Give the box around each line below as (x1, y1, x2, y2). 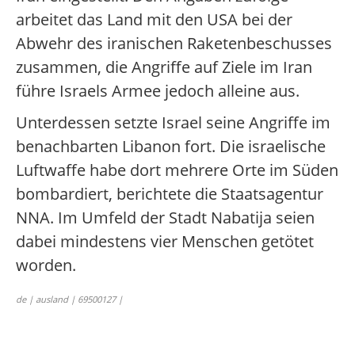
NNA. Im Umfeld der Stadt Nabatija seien (16, 207, 315, 229)
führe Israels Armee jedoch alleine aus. (16, 80, 300, 102)
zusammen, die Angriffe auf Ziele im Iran (16, 56, 312, 78)
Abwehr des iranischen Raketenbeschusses (16, 32, 332, 55)
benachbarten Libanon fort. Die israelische (16, 136, 326, 158)
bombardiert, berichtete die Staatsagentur (16, 183, 323, 205)
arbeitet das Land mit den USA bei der (16, 9, 292, 31)
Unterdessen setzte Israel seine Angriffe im (16, 112, 330, 134)
